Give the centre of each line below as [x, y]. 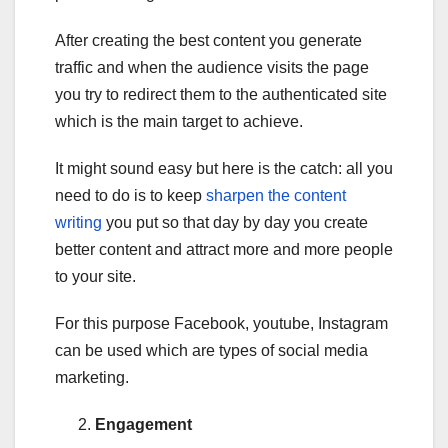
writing [78, 222]
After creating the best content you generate [208, 40]
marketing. [92, 377]
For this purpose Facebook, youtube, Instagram [221, 323]
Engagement [143, 424]
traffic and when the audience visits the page [212, 67]
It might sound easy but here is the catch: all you [224, 168]
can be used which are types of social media [211, 350]
